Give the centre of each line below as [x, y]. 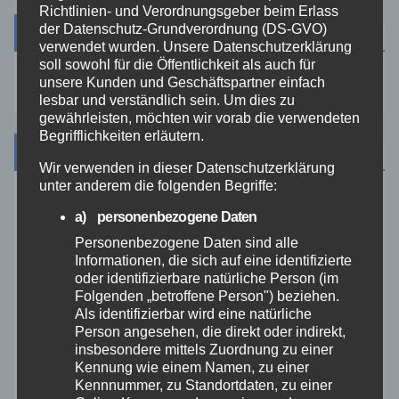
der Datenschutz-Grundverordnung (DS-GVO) [183, 28]
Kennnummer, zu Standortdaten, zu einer [203, 385]
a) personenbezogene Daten [166, 216]
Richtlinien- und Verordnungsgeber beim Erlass [188, 11]
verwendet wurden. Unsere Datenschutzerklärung [195, 46]
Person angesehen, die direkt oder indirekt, [210, 331]
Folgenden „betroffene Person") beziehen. [207, 296]
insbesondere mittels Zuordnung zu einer [204, 349]
